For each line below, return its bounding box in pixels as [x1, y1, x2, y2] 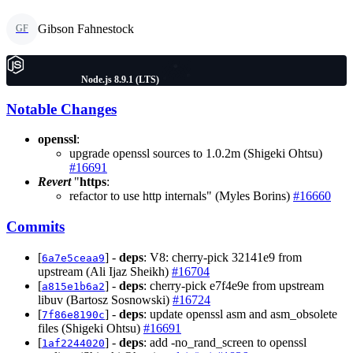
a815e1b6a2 [42, 280, 105, 292]
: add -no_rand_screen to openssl [143, 335, 307, 349]
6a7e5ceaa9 [42, 251, 105, 264]
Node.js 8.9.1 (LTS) [80, 73, 159, 85]
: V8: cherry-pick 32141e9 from [143, 250, 302, 264]
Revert [38, 175, 71, 189]
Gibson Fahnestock [38, 21, 134, 35]
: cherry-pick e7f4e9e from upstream [143, 278, 324, 292]
